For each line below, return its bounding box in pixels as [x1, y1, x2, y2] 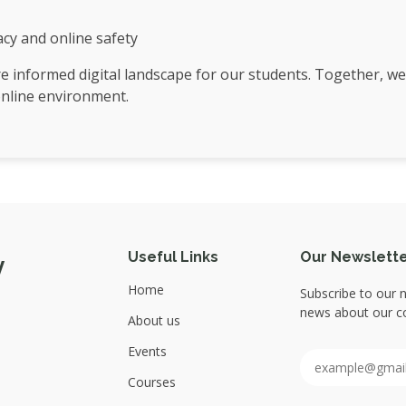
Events [128, 343, 167, 360]
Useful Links [128, 248, 218, 266]
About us [128, 312, 180, 329]
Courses [128, 373, 176, 391]
